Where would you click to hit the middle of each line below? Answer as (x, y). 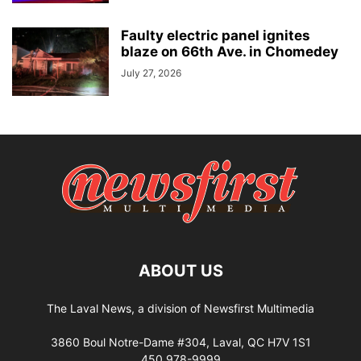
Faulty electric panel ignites (216, 35)
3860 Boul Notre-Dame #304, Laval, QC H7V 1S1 (180, 342)
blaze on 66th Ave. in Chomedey (230, 52)
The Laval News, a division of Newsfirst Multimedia (180, 308)
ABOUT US (180, 271)
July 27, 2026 (151, 73)
